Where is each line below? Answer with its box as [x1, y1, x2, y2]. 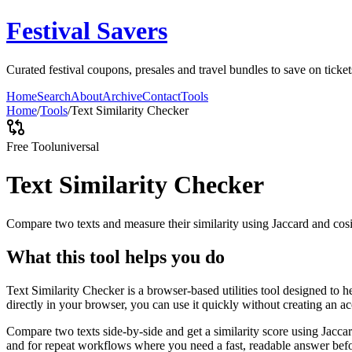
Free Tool [6, 139, 54, 153]
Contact [142, 89, 181, 103]
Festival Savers [6, 16, 167, 46]
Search [37, 89, 71, 103]
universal [54, 139, 99, 153]
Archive [102, 89, 142, 103]
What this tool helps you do [6, 246, 225, 267]
